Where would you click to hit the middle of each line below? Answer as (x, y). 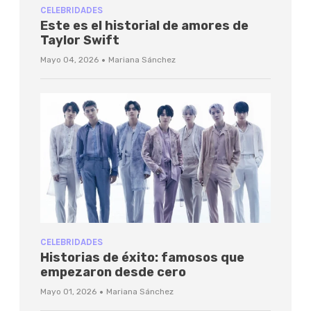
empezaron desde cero (113, 272)
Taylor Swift (80, 41)
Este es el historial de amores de (144, 26)
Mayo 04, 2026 (69, 60)
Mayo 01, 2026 (68, 291)
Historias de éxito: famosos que (142, 257)
